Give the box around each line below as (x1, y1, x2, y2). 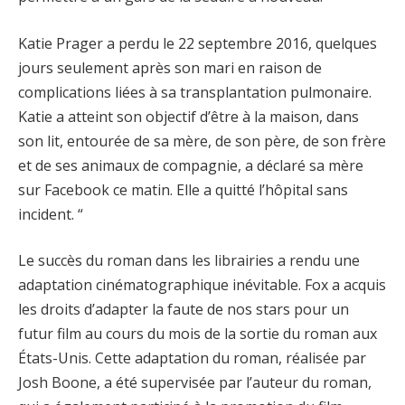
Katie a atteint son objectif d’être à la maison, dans (18, 106, 359, 127)
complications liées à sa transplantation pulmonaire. (18, 81, 372, 102)
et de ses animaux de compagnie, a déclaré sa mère (18, 155, 363, 175)
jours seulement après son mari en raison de (18, 57, 322, 78)
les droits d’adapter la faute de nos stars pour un (18, 299, 349, 320)
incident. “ (18, 203, 83, 224)
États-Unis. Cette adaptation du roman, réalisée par (18, 348, 366, 369)
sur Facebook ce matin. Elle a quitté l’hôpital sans (18, 179, 348, 200)
